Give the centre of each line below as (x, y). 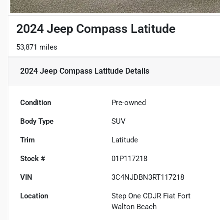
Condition (36, 103)
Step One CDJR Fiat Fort (151, 196)
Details (136, 71)
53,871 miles (37, 47)
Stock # (33, 159)
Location (34, 196)
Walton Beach (134, 207)
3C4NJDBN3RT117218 (148, 178)
